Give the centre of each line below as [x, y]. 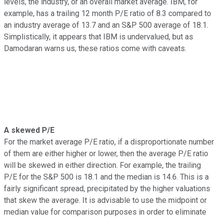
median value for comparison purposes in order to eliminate [105, 212]
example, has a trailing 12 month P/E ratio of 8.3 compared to [108, 13]
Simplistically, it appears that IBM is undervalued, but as [99, 36]
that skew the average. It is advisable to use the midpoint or [105, 200]
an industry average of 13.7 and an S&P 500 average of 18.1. [106, 25]
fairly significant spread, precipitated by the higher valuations [107, 188]
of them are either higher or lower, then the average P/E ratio [106, 153]
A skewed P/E [29, 130]
